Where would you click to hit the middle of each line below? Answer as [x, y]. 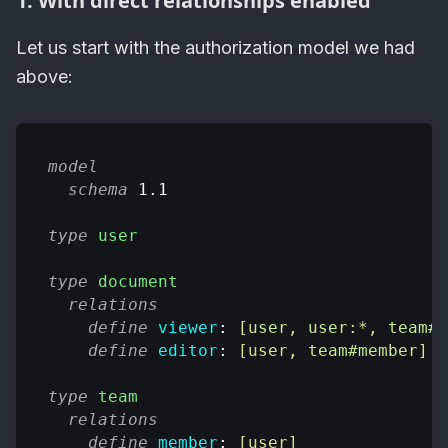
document [138, 282]
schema [98, 190]
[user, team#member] [333, 351]
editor [188, 351]
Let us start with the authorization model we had [215, 48]
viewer [188, 328]
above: [44, 77]
